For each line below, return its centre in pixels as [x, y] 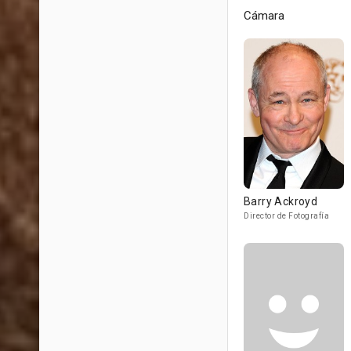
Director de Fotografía [286, 216]
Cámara [264, 16]
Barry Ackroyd [281, 201]
